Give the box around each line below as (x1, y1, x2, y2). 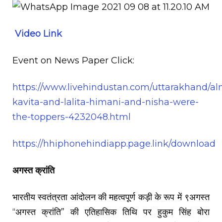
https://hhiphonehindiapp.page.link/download (12, 138, 216, 150)
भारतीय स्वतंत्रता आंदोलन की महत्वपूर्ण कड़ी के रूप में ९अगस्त (12, 192, 210, 203)
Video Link (12, 28, 62, 40)
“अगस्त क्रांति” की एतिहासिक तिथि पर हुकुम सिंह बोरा (12, 207, 210, 218)
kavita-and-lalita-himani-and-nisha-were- (12, 97, 199, 108)
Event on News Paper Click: (12, 55, 137, 66)
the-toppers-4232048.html (12, 111, 131, 123)
